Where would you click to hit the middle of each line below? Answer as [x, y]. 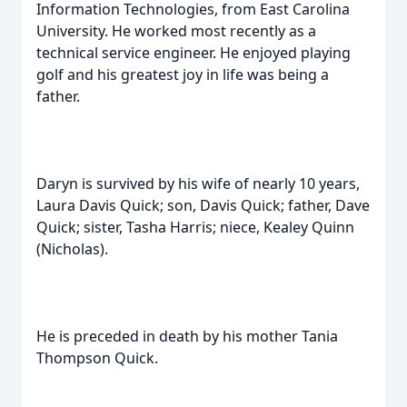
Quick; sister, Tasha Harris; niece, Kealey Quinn [195, 227]
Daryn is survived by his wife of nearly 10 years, [198, 184]
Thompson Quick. [97, 358]
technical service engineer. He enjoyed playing [194, 53]
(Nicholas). [72, 249]
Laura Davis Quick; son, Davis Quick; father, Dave [203, 205]
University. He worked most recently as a [176, 31]
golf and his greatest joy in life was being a [183, 74]
